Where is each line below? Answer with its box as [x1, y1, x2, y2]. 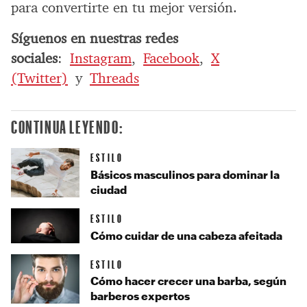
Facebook [143, 49, 199, 67]
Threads [90, 69, 139, 87]
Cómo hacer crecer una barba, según [90, 274, 286, 288]
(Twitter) [11, 69, 68, 87]
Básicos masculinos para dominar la [90, 168, 280, 182]
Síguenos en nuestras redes [11, 29, 178, 47]
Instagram [70, 49, 132, 67]
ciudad [90, 183, 127, 197]
